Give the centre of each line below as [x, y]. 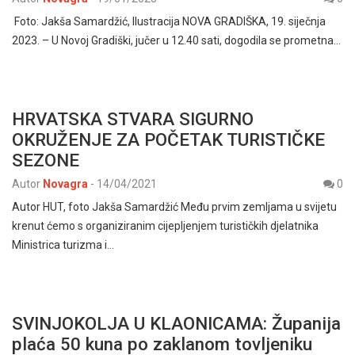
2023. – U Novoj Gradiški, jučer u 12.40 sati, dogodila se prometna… [176, 40]
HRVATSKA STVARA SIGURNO [133, 118]
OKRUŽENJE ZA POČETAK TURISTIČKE [168, 139]
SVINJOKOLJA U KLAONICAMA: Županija [176, 323]
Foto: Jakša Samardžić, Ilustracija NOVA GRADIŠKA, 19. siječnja [170, 21]
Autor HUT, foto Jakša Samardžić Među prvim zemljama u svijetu [174, 206]
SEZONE [46, 160]
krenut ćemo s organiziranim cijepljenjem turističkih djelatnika [165, 225]
